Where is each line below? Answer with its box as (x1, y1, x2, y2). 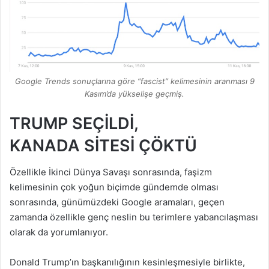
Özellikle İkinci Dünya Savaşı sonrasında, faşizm (10, 166, 212, 178)
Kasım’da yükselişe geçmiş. (85, 88, 184, 98)
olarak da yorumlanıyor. (10, 226, 108, 238)
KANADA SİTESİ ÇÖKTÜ (10, 135, 197, 156)
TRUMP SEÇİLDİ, (10, 113, 138, 133)
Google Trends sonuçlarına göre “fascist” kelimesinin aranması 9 (14, 76, 255, 86)
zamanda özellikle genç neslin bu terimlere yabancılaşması (10, 211, 258, 223)
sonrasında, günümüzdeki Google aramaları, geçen (10, 196, 225, 208)
